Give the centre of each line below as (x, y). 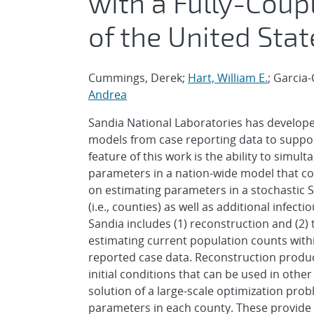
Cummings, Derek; (138, 78)
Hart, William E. (228, 78)
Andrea (108, 95)
